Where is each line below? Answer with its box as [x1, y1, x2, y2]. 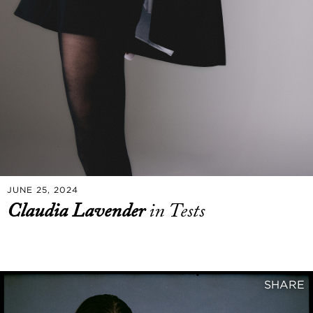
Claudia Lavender [7, 198, 149, 223]
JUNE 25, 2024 [7, 184, 78, 194]
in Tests [149, 198, 205, 223]
